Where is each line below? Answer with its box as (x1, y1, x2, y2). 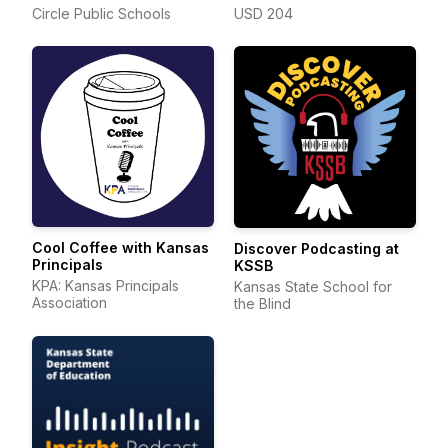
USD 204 (234, 5, 293, 22)
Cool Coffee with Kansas (32, 239, 209, 257)
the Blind (234, 295, 291, 312)
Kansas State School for (234, 278, 392, 295)
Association (32, 294, 107, 312)
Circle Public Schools (32, 5, 171, 22)
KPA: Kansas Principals (32, 277, 179, 295)
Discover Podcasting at (234, 240, 399, 257)
